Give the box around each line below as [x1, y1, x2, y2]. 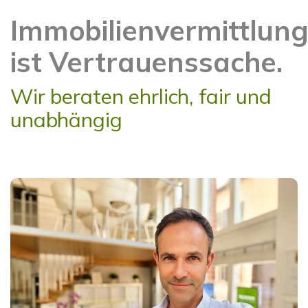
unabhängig [10, 107, 122, 133]
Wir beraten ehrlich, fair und [10, 83, 272, 109]
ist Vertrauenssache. [10, 45, 283, 79]
